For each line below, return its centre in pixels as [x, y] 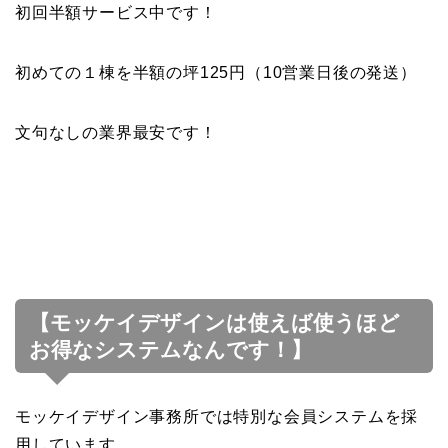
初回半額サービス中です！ [116, 13]
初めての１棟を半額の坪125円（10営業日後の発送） [216, 73]
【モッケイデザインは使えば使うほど [214, 323]
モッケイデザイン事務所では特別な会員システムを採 [217, 417]
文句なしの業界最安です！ [116, 133]
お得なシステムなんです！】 [170, 350]
